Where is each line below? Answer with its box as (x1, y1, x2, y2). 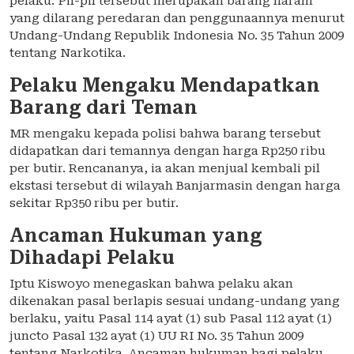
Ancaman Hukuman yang (9, 224, 262, 247)
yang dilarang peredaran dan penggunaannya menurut (9, 11, 345, 26)
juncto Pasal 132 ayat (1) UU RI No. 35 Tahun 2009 (9, 329, 303, 344)
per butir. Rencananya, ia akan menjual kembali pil (9, 161, 320, 176)
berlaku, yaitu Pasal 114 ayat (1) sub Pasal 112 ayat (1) (9, 311, 332, 326)
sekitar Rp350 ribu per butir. (9, 196, 179, 211)
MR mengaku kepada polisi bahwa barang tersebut (9, 126, 321, 141)
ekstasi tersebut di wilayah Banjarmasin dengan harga (9, 179, 341, 194)
